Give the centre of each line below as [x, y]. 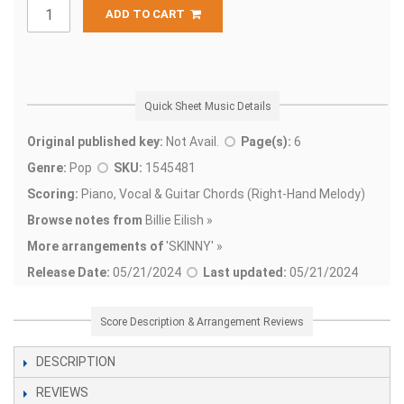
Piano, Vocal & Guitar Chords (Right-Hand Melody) [222, 194]
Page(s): [266, 142]
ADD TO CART [147, 14]
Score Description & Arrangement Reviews [202, 321]
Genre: [47, 168]
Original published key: [95, 142]
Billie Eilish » [178, 220]
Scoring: [53, 194]
